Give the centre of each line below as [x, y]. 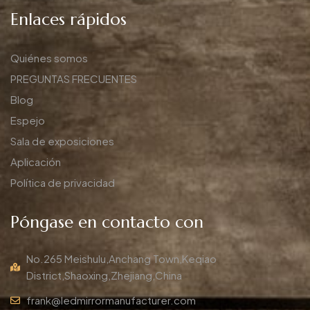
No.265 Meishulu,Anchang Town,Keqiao [121, 259]
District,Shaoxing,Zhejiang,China [104, 275]
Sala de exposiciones [62, 141]
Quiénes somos [49, 58]
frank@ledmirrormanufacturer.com [111, 300]
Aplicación [36, 162]
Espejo [28, 120]
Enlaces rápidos [69, 20]
